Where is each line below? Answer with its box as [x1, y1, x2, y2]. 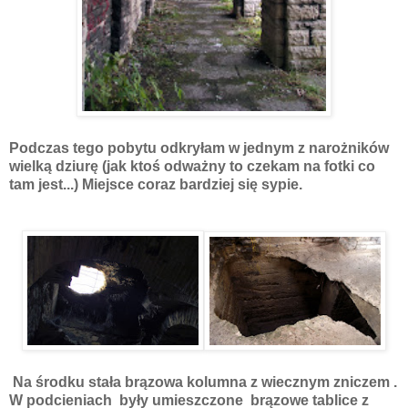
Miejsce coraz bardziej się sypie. [82, 176, 302, 192]
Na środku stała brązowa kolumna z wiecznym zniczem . [13, 373, 397, 390]
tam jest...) [9, 176, 78, 192]
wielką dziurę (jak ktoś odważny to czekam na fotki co [9, 158, 375, 174]
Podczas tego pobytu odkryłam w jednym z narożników [9, 139, 389, 156]
